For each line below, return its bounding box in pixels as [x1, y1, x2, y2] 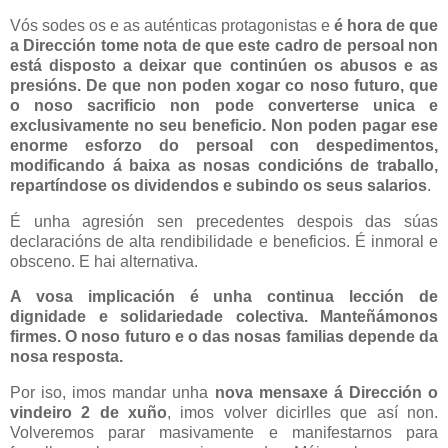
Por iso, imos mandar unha [10, 384, 215, 402]
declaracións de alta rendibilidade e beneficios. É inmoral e [10, 232, 438, 250]
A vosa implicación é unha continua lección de [10, 288, 438, 306]
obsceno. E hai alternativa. [10, 252, 198, 270]
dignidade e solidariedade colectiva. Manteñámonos [10, 308, 438, 326]
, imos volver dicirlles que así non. [167, 404, 439, 422]
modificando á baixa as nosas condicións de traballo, [10, 156, 438, 174]
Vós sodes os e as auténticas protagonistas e [10, 16, 334, 34]
